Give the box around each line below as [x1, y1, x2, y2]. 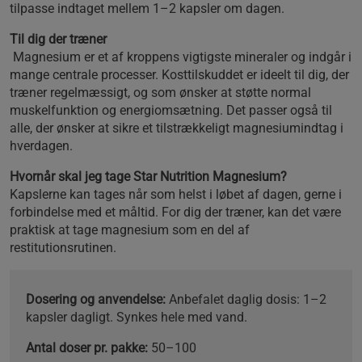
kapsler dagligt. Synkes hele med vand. [26, 309, 250, 325]
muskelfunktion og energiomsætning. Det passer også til [10, 102, 332, 118]
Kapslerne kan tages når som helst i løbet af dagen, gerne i [10, 186, 342, 202]
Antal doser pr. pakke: [26, 339, 148, 356]
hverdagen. [10, 137, 76, 154]
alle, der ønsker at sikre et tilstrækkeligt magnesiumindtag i [10, 120, 343, 136]
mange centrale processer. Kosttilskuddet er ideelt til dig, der [10, 66, 349, 82]
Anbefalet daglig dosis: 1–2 [169, 291, 326, 307]
